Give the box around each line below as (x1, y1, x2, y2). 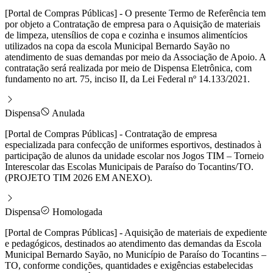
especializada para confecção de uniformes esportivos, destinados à (5, 139, 261, 150)
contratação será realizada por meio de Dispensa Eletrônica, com (5, 62, 252, 73)
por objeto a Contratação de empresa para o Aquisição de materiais (5, 18, 260, 29)
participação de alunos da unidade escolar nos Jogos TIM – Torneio (5, 150, 264, 161)
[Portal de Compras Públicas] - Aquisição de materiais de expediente (5, 227, 267, 238)
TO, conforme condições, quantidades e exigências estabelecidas (5, 260, 253, 271)
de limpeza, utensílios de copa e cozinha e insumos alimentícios (5, 29, 247, 40)
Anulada (50, 107, 85, 118)
